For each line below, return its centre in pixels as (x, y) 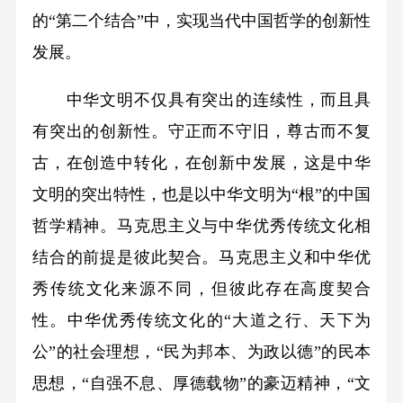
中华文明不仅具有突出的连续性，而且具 (201, 99)
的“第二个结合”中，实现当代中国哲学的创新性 (201, 20)
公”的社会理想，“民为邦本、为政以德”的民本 (201, 351)
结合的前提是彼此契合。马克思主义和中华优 (201, 257)
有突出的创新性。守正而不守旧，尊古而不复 (201, 131)
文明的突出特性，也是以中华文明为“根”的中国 (201, 194)
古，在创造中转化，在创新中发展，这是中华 (201, 162)
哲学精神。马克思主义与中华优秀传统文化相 (201, 225)
